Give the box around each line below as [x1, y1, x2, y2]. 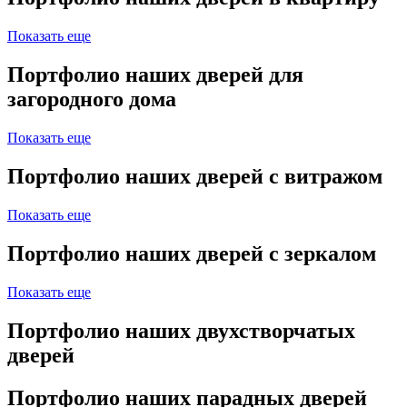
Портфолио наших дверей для [7, 63, 303, 87]
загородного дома [7, 87, 176, 112]
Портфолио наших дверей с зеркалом [7, 241, 376, 265]
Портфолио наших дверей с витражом [7, 164, 382, 188]
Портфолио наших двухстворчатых [7, 318, 355, 342]
